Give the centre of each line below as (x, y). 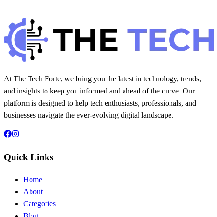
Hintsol (15, 10)
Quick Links (29, 157)
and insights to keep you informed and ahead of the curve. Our (99, 91)
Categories (39, 203)
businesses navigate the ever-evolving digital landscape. (89, 115)
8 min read (28, 22)
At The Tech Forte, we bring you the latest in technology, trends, (102, 79)
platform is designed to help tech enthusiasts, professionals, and (100, 103)
